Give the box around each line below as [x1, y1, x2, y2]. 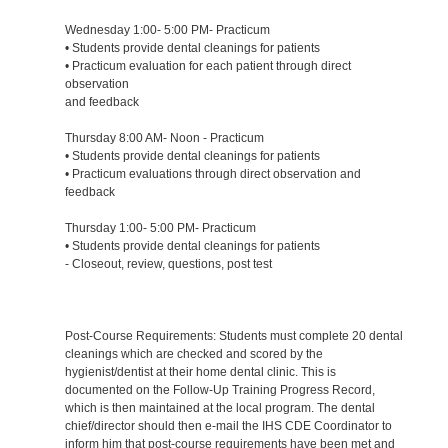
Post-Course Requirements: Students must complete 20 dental [64, 328, 403, 343]
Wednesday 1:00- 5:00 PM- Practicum [64, 22, 270, 37]
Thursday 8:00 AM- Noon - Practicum [64, 130, 264, 145]
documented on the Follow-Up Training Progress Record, [64, 382, 375, 397]
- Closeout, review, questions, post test [64, 256, 272, 271]
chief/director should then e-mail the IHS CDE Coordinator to [64, 418, 392, 433]
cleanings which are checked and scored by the [64, 346, 323, 361]
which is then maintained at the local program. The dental [64, 400, 375, 415]
